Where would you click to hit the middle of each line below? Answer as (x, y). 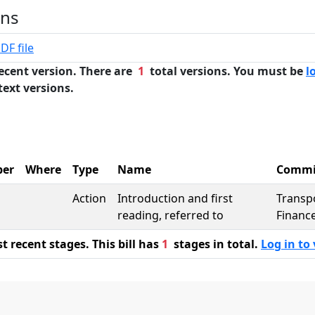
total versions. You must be (225, 71)
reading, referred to (171, 215)
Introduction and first (175, 198)
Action (89, 198)
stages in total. (214, 244)
